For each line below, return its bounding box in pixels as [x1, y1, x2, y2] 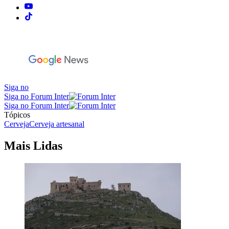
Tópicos [4, 110, 30, 120]
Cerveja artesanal [29, 120, 84, 129]
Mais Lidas [4, 139, 62, 152]
